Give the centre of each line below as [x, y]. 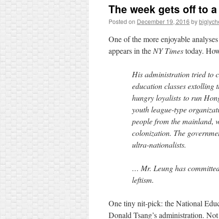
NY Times [168, 51]
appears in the [131, 51]
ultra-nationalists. [159, 144]
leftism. [143, 180]
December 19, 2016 [163, 21]
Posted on [122, 21]
